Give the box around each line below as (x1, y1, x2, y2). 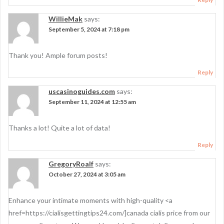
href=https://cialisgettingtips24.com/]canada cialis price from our (8, 208, 210, 217)
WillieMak (48, 14, 82, 23)
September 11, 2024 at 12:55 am (48, 98, 136, 105)
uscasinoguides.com (48, 87, 115, 95)
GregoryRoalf (48, 159, 93, 168)
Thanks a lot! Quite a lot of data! (8, 123, 110, 132)
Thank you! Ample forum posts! (8, 51, 107, 59)
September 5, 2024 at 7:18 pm (48, 25, 129, 33)
